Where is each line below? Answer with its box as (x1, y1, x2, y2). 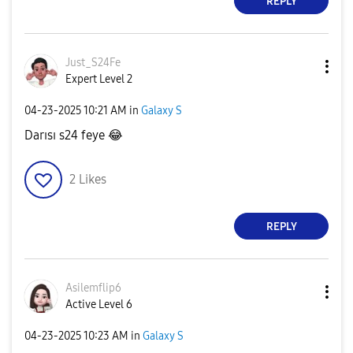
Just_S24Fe (65, 56, 121, 69)
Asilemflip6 (65, 281, 121, 295)
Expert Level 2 (65, 72, 132, 86)
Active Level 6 (65, 298, 132, 311)
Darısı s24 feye (24, 128, 108, 143)
